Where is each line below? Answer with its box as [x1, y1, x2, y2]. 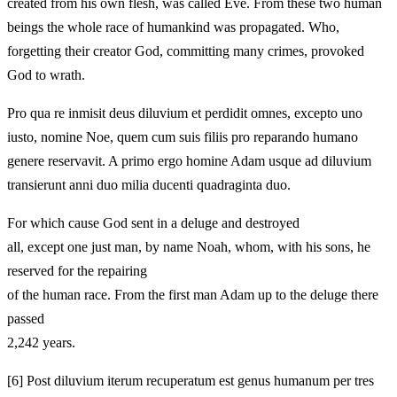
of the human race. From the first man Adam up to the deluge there [7, 286, 378, 302]
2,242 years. [7, 334, 75, 350]
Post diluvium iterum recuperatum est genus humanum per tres [23, 372, 374, 388]
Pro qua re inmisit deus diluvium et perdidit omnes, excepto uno [7, 105, 362, 121]
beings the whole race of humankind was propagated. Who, [7, 19, 339, 35]
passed [7, 310, 44, 326]
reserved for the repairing [7, 262, 147, 278]
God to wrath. [7, 66, 85, 82]
